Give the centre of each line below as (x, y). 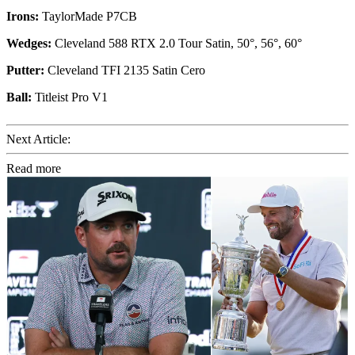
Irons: (23, 16)
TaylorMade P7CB (88, 16)
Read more (34, 168)
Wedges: (29, 43)
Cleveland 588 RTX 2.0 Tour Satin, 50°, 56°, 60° (177, 43)
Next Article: (38, 139)
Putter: (25, 70)
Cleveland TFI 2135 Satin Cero (125, 70)
